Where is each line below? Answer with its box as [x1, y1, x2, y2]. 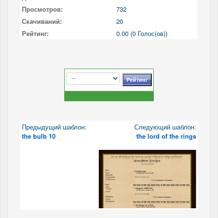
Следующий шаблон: [132, 122, 196, 131]
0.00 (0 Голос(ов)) [116, 28, 167, 38]
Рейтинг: [22, 28, 49, 38]
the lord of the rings [136, 131, 196, 141]
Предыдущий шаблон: [22, 122, 87, 131]
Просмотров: [22, 4, 63, 14]
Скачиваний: [22, 16, 62, 26]
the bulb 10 [22, 131, 55, 141]
